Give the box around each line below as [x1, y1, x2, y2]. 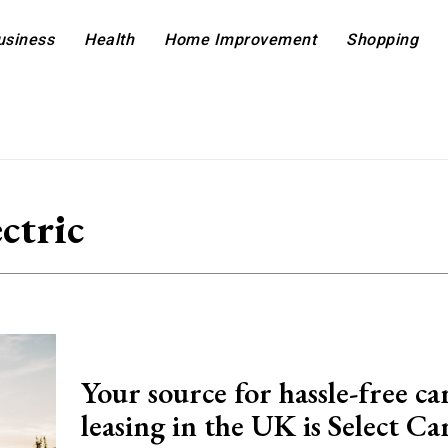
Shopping [346, 30, 419, 49]
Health [84, 30, 135, 49]
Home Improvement [164, 30, 317, 49]
